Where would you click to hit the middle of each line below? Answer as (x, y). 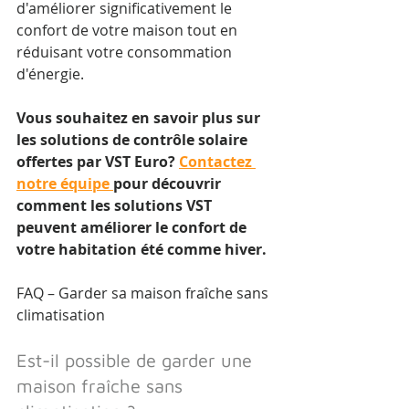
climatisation (61, 315)
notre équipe (65, 184)
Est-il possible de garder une (137, 361)
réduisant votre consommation (126, 52)
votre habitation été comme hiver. (142, 250)
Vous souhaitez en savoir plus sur (140, 118)
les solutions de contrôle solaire (134, 140)
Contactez (217, 162)
